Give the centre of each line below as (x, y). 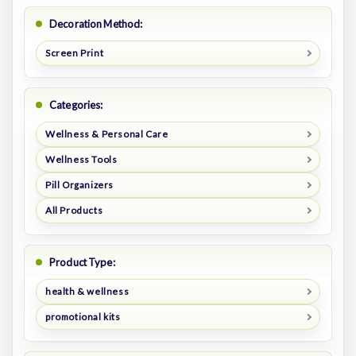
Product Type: (82, 262)
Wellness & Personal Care (106, 134)
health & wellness (87, 291)
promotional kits (83, 316)
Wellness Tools (81, 160)
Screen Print (74, 53)
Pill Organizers (79, 185)
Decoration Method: (96, 24)
